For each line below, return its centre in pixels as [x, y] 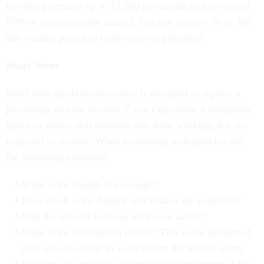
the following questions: [57, 157]
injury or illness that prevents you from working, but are [126, 125]
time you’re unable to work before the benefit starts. [133, 248]
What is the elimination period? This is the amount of [136, 232]
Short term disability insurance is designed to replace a [123, 93]
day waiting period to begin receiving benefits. [106, 38]
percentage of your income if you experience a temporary [129, 109]
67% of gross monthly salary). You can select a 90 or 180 [129, 22]
